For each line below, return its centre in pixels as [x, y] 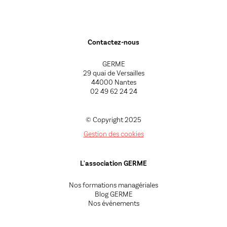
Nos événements [113, 203]
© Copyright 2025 [113, 120]
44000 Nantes [113, 82]
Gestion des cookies [113, 134]
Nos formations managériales [113, 185]
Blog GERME [113, 194]
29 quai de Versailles [113, 73]
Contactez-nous [113, 42]
